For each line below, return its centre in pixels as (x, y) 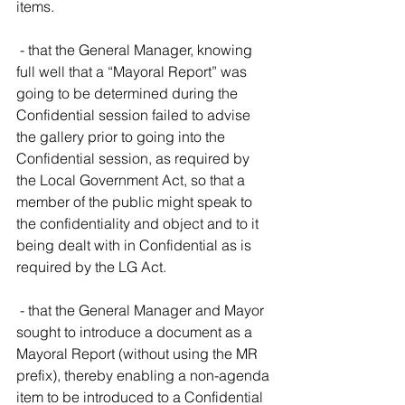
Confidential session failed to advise (135, 115)
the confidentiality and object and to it (139, 223)
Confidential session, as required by (135, 158)
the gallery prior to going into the (122, 137)
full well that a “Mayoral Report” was (133, 71)
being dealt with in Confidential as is (136, 245)
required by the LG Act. (91, 267)
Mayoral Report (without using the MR (139, 353)
